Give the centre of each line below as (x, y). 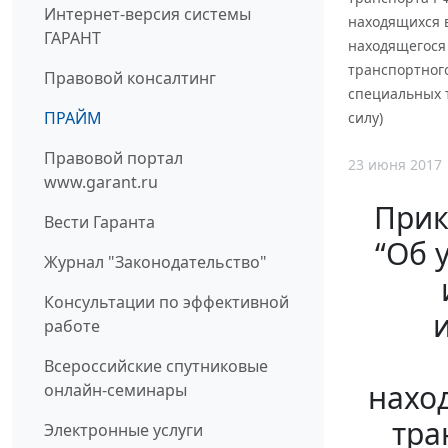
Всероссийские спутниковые (156, 366)
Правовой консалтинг (130, 78)
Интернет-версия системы (147, 14)
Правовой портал (113, 158)
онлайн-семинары (115, 390)
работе (72, 326)
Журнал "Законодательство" (155, 262)
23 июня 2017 (395, 165)
